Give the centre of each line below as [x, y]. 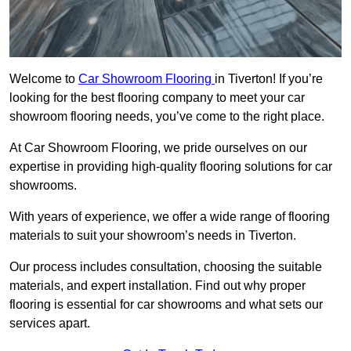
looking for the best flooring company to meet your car [157, 98]
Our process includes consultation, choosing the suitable [166, 267]
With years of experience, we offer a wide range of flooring [170, 217]
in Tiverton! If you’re [269, 79]
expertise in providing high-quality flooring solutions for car [171, 167]
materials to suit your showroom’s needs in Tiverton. [153, 236]
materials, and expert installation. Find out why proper [157, 286]
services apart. [50, 324]
